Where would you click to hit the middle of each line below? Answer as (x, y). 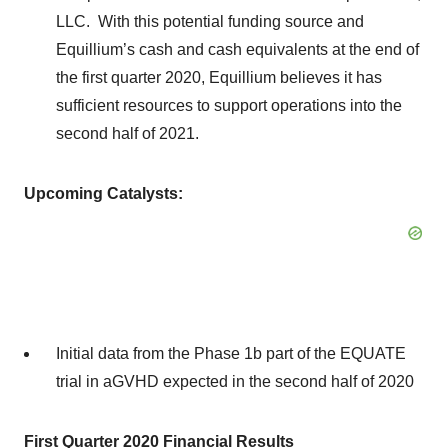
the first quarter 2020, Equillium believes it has (219, 77)
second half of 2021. (127, 133)
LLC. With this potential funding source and (210, 21)
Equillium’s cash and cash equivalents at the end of (237, 49)
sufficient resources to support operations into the (229, 105)
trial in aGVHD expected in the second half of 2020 (235, 381)
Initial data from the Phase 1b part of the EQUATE (231, 353)
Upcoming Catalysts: (103, 193)
